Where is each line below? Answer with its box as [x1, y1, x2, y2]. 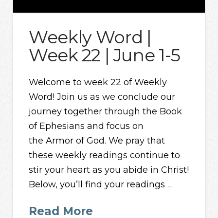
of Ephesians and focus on [29, 121, 144, 132]
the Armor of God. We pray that [29, 135, 165, 146]
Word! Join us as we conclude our [29, 91, 176, 103]
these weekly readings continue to [29, 150, 181, 161]
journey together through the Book [29, 106, 182, 117]
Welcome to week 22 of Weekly [29, 77, 167, 88]
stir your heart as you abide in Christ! [29, 164, 189, 176]
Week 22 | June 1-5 [29, 44, 181, 66]
